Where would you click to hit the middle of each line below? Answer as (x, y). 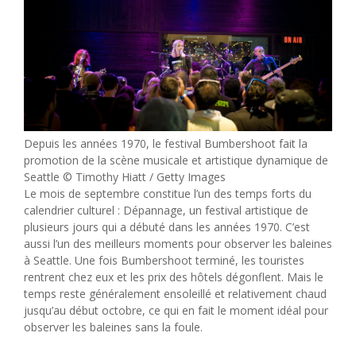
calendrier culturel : (74, 211)
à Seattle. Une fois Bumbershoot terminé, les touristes (164, 261)
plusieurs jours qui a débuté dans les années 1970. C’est (167, 227)
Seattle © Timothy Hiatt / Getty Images (125, 177)
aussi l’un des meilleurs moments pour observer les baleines (178, 244)
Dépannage (153, 211)
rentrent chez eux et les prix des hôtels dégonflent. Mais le (174, 277)
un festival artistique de (249, 211)
